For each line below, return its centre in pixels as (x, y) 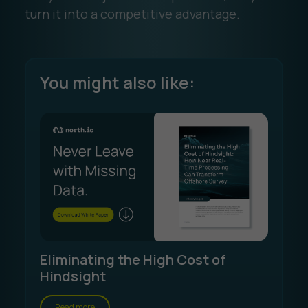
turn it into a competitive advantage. (132, 13)
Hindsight (73, 276)
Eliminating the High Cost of (133, 259)
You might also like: (117, 82)
